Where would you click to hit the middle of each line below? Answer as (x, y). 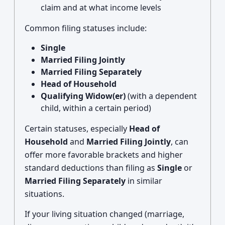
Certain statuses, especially (77, 129)
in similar (144, 181)
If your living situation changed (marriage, (104, 214)
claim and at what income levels (101, 8)
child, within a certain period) (96, 108)
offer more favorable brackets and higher (104, 155)
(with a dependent (161, 96)
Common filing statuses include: (86, 28)
